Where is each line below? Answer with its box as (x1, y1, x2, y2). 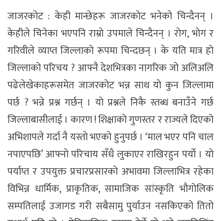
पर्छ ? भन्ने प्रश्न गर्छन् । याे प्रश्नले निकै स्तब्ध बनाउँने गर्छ (7, 94, 214, 111)
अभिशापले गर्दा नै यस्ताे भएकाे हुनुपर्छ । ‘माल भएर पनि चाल (7, 129, 214, 146)
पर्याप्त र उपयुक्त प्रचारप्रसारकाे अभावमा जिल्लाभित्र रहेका (7, 163, 214, 181)
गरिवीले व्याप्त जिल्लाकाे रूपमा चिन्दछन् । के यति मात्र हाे (7, 42, 214, 60)
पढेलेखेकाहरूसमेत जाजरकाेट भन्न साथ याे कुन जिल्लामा (7, 77, 214, 94)
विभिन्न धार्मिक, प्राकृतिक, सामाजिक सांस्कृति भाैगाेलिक (7, 181, 214, 198)
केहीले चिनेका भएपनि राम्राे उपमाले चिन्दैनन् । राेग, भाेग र (7, 25, 214, 42)
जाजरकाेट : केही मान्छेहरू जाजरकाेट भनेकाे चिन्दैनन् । (7, 8, 214, 25)
